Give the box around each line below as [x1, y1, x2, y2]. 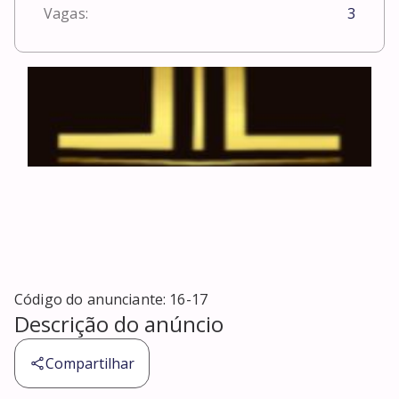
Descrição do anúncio [14, 309, 224, 339]
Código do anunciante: [14, 289, 170, 310]
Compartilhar [45, 354, 134, 374]
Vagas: [44, 4, 88, 24]
